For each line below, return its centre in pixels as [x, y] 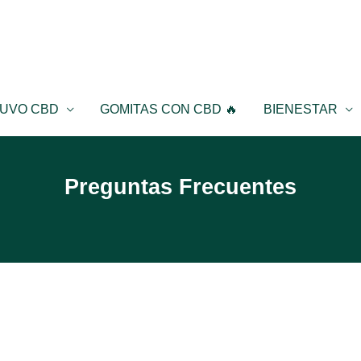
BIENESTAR [301, 110]
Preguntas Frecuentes [180, 187]
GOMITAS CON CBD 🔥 [169, 110]
